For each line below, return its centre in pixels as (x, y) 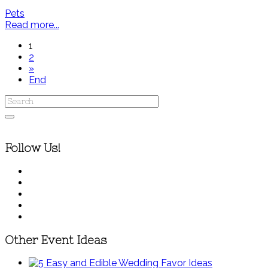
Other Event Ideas (56, 240)
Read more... (32, 25)
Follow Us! (33, 148)
